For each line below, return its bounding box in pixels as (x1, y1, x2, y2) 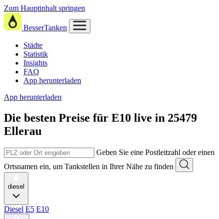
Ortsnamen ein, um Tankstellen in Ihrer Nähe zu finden (4, 162, 174, 171)
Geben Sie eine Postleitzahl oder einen (96, 148, 215, 156)
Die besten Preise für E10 (4, 111, 131, 124)
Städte (23, 41, 43, 49)
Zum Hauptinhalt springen (4, 4, 85, 12)
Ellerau (4, 124, 42, 137)
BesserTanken (23, 23, 67, 32)
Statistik (23, 50, 48, 58)
